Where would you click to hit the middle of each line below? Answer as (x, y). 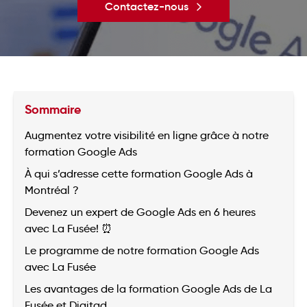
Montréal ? (52, 190)
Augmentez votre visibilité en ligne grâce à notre (147, 135)
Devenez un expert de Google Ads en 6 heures (140, 212)
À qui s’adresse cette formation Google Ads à (139, 173)
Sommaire (53, 109)
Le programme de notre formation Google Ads (142, 250)
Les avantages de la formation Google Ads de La (148, 288)
